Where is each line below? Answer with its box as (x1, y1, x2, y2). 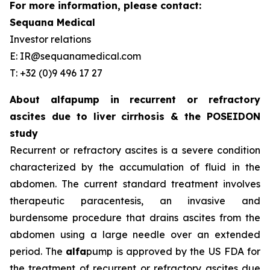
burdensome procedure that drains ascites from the (10, 212, 260, 224)
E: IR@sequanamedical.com (10, 50, 141, 62)
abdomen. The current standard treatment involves (10, 178, 260, 190)
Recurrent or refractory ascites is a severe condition (10, 144, 260, 156)
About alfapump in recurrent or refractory (10, 93, 260, 105)
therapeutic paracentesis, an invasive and (10, 195, 260, 207)
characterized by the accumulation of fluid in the (10, 161, 260, 173)
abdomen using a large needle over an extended (10, 228, 260, 240)
